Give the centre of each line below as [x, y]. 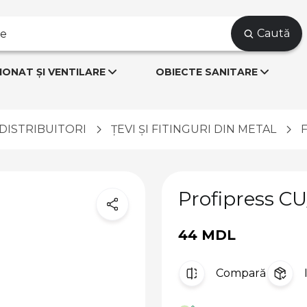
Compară [241, 273]
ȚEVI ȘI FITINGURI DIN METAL [194, 130]
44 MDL [207, 235]
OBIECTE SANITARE [206, 72]
